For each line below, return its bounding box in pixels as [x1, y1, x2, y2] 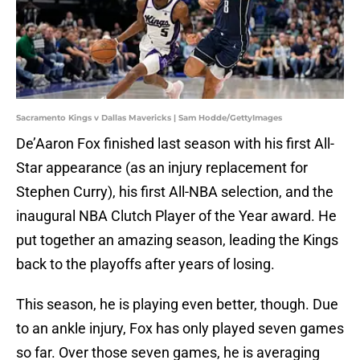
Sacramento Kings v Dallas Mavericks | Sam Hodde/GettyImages [16, 112, 282, 124]
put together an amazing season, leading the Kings [16, 231, 338, 249]
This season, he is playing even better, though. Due [16, 296, 338, 313]
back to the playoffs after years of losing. [16, 256, 278, 273]
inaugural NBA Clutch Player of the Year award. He [16, 207, 337, 225]
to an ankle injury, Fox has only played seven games [16, 320, 344, 337]
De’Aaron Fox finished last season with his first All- [16, 135, 334, 153]
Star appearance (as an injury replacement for [16, 159, 308, 177]
